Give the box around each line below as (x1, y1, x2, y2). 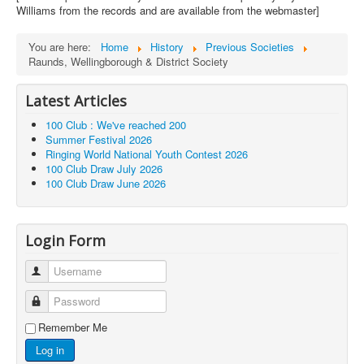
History (150, 39, 184, 55)
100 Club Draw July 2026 (45, 161, 162, 177)
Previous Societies (206, 39, 294, 55)
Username (44, 263, 93, 279)
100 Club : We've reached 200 (45, 117, 186, 133)
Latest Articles (25, 91, 127, 111)
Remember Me (38, 319, 107, 336)
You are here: (28, 39, 97, 55)
